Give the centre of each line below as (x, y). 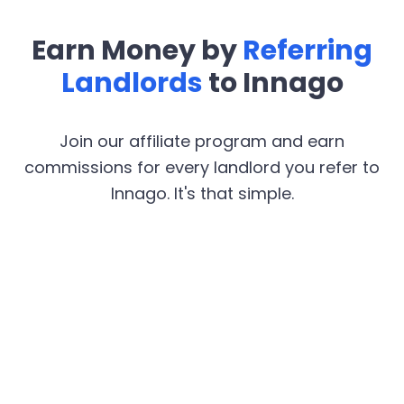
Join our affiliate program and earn (202, 141)
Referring (308, 50)
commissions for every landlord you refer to (202, 167)
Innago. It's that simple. (202, 193)
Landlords (132, 83)
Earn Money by (134, 50)
